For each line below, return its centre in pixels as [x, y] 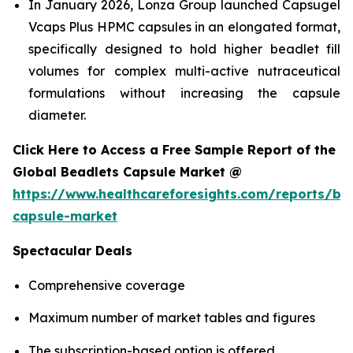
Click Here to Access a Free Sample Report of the [174, 149]
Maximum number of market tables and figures [172, 318]
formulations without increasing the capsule [184, 93]
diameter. [57, 115]
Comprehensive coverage [107, 285]
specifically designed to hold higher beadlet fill [184, 48]
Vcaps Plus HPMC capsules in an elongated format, [184, 26]
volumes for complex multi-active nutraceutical [184, 71]
